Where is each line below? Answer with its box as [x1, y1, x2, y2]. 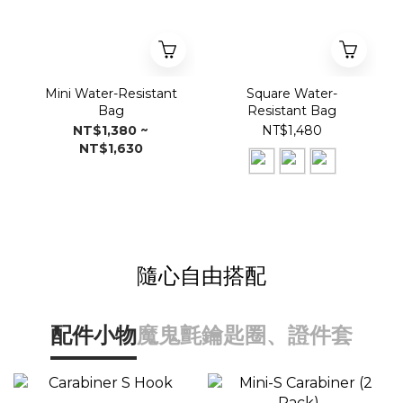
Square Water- [246, 85, 338, 103]
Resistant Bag [247, 103, 337, 120]
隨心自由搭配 [137, 263, 266, 290]
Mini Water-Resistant [44, 85, 177, 103]
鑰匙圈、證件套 [201, 322, 353, 349]
